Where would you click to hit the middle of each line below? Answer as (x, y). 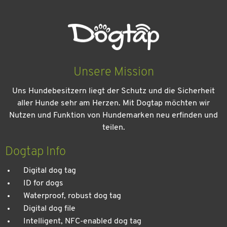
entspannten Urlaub (113, 146)
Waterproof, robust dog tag (72, 196)
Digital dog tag (50, 171)
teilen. (113, 128)
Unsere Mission (113, 73)
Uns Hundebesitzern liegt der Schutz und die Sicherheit (113, 91)
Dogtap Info (35, 152)
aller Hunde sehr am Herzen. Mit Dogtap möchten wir (113, 104)
